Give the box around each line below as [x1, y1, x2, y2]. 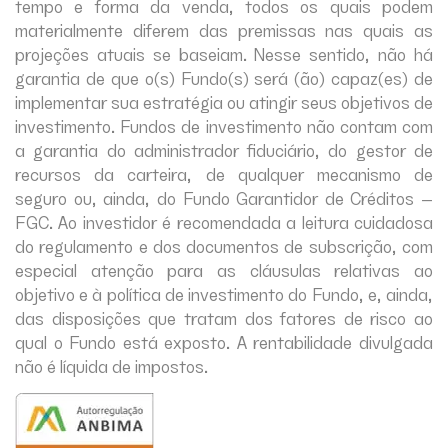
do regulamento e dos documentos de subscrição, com [15, 232, 433, 258]
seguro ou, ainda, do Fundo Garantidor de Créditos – [15, 184, 433, 210]
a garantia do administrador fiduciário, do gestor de [15, 136, 433, 162]
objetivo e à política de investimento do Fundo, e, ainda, [15, 280, 433, 306]
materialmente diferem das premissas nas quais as [15, 16, 433, 42]
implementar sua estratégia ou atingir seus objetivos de [15, 88, 433, 114]
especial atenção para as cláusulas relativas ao [15, 256, 433, 282]
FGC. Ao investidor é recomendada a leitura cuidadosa [15, 208, 433, 234]
